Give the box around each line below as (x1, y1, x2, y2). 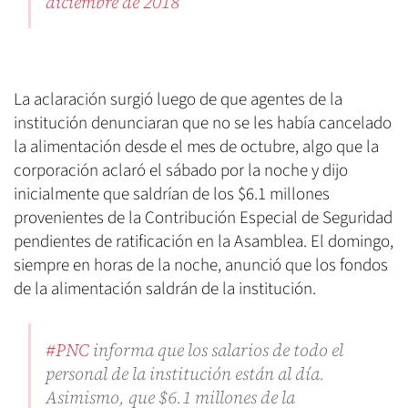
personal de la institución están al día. (46, 362, 325, 386)
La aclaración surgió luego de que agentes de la (14, 87, 342, 113)
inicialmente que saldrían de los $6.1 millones (14, 182, 330, 208)
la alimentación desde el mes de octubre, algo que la (14, 135, 379, 160)
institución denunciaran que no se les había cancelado (14, 111, 392, 137)
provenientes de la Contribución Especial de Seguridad (14, 206, 393, 231)
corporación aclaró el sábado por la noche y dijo (14, 158, 348, 184)
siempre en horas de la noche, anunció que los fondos (14, 253, 388, 279)
